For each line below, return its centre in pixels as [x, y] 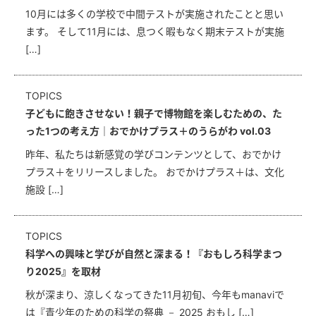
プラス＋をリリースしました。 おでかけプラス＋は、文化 [155, 172]
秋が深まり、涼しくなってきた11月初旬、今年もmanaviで [155, 295]
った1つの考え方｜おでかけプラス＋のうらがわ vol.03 [148, 131]
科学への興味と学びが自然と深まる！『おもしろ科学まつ [154, 254]
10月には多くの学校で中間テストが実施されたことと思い [154, 14]
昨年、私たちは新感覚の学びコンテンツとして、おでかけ [153, 154]
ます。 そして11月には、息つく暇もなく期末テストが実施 [155, 32]
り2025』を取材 [63, 272]
